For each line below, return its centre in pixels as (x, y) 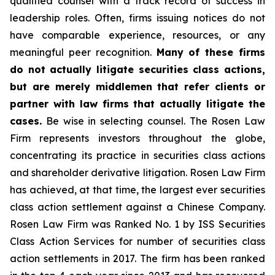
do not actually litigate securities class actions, (137, 69)
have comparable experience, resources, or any (137, 35)
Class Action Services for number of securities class (137, 241)
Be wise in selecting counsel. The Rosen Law (153, 121)
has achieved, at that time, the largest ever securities (137, 190)
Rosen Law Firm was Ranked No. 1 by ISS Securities (137, 224)
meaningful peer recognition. (83, 52)
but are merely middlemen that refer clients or (137, 87)
